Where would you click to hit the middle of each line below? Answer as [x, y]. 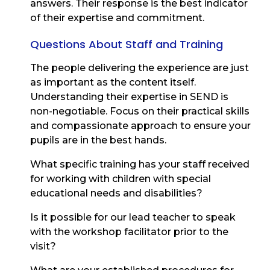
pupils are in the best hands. [98, 140]
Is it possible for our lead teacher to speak [133, 218]
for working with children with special [121, 179]
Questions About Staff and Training [127, 45]
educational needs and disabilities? [116, 193]
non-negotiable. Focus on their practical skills [140, 111]
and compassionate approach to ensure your [140, 126]
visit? [43, 246]
